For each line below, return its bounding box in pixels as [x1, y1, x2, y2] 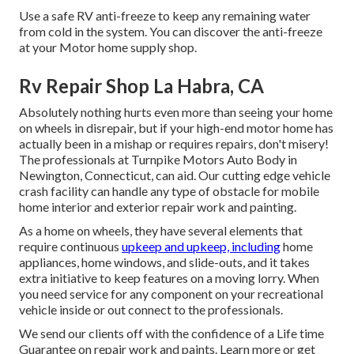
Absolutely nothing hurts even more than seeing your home [19, 104, 333, 120]
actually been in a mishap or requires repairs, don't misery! [19, 136, 329, 152]
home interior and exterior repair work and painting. [19, 199, 296, 215]
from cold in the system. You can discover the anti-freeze [19, 24, 322, 40]
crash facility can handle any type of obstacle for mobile [19, 183, 319, 199]
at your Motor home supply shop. [19, 40, 197, 55]
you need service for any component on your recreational [19, 286, 323, 302]
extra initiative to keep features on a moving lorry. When [19, 270, 319, 286]
